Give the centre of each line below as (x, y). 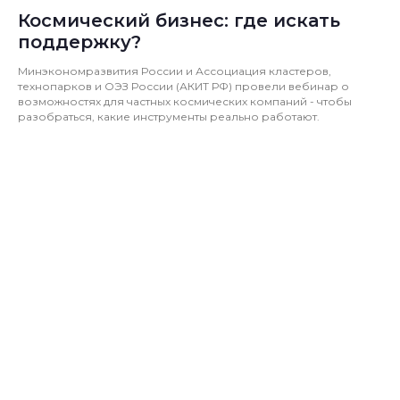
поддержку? (79, 42)
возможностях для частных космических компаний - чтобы (185, 101)
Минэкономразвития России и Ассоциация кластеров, (175, 71)
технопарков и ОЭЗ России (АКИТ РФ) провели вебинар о (183, 86)
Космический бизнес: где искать (179, 20)
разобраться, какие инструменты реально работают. (169, 116)
